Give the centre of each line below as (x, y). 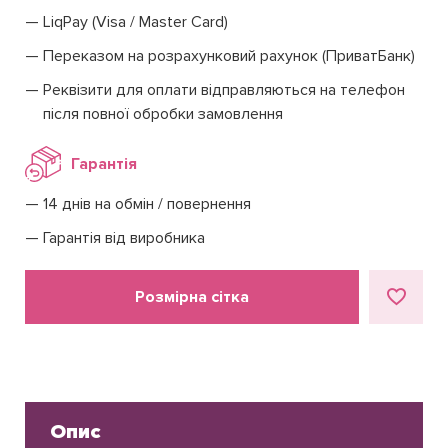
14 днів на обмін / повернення (147, 204)
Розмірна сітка (192, 297)
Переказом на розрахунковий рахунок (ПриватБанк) (229, 56)
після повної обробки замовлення (163, 114)
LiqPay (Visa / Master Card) (135, 22)
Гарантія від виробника (124, 238)
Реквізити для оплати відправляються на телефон (224, 90)
